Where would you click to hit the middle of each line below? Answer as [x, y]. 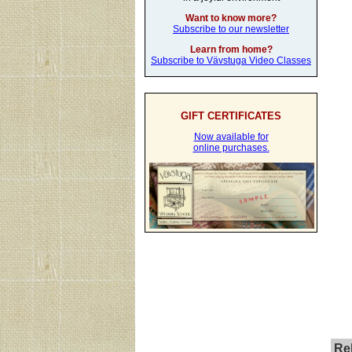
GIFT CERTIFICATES [231, 116]
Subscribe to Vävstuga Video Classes [231, 61]
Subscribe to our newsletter [231, 29]
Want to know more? [231, 18]
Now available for [231, 137]
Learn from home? [231, 50]
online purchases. [231, 148]
